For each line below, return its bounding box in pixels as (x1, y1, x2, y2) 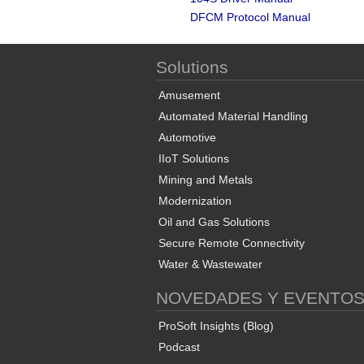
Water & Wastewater (158, 258, 262, 271)
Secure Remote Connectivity (158, 236, 305, 249)
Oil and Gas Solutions (158, 215, 270, 228)
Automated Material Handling (158, 110, 308, 123)
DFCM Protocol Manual (190, 11, 310, 24)
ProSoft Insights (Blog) (158, 319, 274, 332)
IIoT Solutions (158, 152, 229, 165)
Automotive (158, 131, 216, 144)
